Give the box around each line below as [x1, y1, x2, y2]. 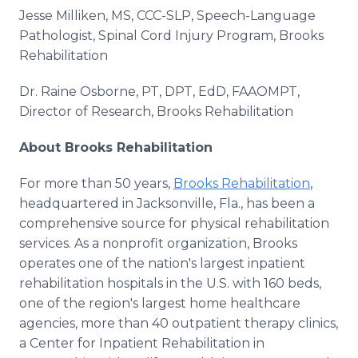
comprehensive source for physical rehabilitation [19, 216, 329, 231]
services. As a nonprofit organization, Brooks [19, 236, 297, 251]
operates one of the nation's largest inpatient [19, 256, 305, 271]
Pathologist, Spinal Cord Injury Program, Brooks [19, 28, 324, 43]
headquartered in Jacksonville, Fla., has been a [19, 196, 315, 211]
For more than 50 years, [19, 176, 173, 191]
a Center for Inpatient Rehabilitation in [19, 336, 265, 351]
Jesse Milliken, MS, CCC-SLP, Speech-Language [19, 8, 316, 23]
